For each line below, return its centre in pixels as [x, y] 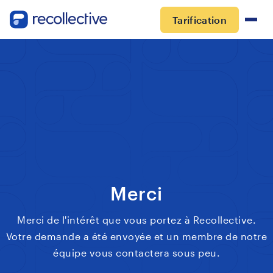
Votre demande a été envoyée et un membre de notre [136, 236]
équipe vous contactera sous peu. [136, 253]
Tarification [200, 19]
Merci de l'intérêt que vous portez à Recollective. [136, 220]
